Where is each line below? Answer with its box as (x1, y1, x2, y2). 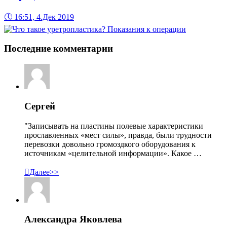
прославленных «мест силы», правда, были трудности (24, 130, 212, 139)
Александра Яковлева (24, 214, 122, 225)
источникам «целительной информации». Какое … (24, 148, 202, 158)
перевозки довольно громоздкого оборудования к (24, 139, 196, 148)
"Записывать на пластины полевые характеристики (24, 121, 203, 130)
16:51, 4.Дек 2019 (14, 12, 74, 21)
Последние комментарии (4, 43, 113, 54)
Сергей (24, 100, 55, 111)
